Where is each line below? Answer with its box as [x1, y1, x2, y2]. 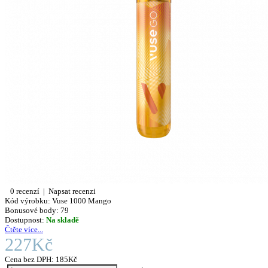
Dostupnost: [5, 215, 44, 224]
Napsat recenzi [48, 186, 96, 196]
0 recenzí [10, 186, 39, 196]
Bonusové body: [5, 205, 59, 215]
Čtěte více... [5, 224, 43, 234]
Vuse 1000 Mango [50, 196, 111, 205]
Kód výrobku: [5, 196, 50, 205]
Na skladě [46, 215, 79, 224]
